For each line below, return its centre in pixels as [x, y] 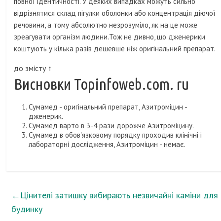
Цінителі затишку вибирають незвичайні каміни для [119, 195]
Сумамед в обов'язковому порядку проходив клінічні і [115, 135]
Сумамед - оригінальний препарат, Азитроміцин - [108, 107]
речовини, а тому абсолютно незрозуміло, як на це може [106, 25]
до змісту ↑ [33, 68]
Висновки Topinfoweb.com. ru [102, 84]
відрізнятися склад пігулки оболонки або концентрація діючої [115, 13]
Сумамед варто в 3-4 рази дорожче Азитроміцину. [111, 126]
